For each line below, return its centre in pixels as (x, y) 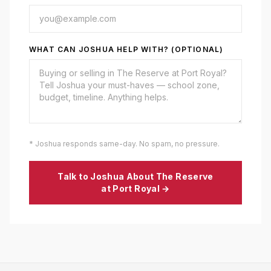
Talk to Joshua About (107, 176)
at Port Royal (130, 188)
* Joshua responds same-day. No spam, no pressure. (124, 144)
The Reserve (184, 176)
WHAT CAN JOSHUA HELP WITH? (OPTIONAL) (126, 49)
